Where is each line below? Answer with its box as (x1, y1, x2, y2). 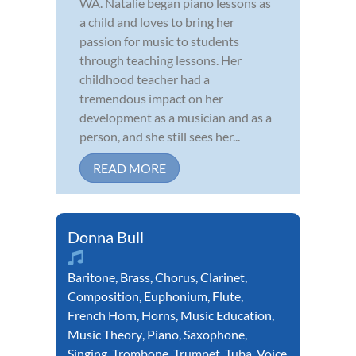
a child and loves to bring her (79, 14, 234, 30)
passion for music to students (79, 33, 239, 49)
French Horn (68, 308, 137, 323)
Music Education (180, 308, 272, 323)
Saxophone (184, 327, 245, 342)
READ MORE (93, 161, 166, 176)
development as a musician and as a (79, 110, 272, 126)
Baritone (68, 269, 115, 285)
